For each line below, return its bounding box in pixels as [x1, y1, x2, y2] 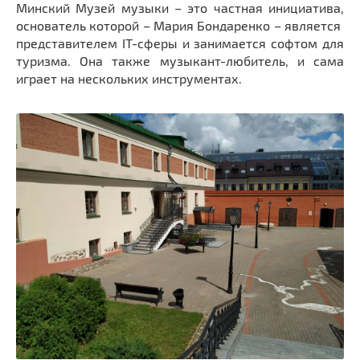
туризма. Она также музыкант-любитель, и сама [16, 52, 344, 68]
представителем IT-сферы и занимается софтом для [16, 35, 344, 51]
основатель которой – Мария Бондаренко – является [16, 17, 344, 33]
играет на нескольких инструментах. [16, 70, 242, 86]
